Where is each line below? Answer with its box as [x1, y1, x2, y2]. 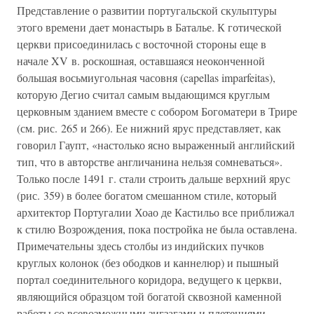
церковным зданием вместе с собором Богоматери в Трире [17, 104, 297, 118]
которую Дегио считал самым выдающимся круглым [17, 87, 270, 102]
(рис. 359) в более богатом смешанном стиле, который [17, 188, 277, 203]
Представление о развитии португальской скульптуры [17, 3, 277, 18]
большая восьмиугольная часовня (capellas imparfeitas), [17, 70, 275, 85]
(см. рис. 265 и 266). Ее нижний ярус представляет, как [17, 121, 281, 135]
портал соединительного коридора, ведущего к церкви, [17, 272, 282, 287]
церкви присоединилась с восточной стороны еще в [17, 36, 266, 51]
